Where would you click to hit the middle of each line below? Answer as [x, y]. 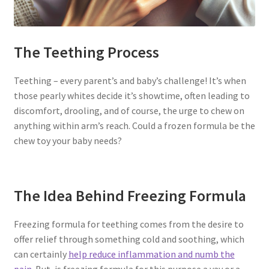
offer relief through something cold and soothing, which [129, 239]
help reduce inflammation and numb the [151, 254]
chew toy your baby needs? [68, 140]
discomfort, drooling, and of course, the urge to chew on [129, 110]
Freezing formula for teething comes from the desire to [128, 224]
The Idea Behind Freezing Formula [130, 196]
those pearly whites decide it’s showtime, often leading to [131, 95]
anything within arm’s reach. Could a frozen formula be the [134, 125]
